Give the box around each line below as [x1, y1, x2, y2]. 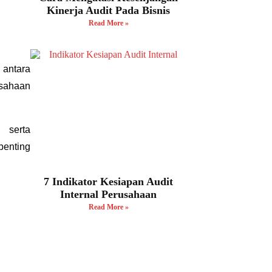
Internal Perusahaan [60, 188, 157, 200]
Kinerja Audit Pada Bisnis [47, 4, 171, 17]
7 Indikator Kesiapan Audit [44, 175, 174, 188]
